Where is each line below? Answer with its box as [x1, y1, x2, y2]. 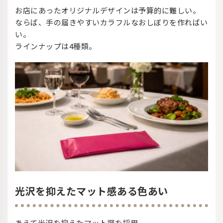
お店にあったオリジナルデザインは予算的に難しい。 [15, 5, 200, 16]
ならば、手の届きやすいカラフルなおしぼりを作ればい [15, 17, 208, 28]
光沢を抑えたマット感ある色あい [15, 183, 168, 198]
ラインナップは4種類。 [15, 41, 97, 52]
